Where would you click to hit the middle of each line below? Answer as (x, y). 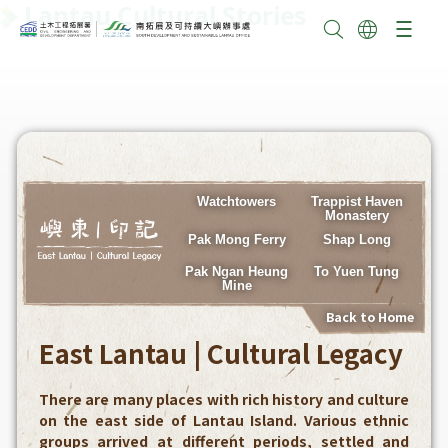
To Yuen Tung (357, 271)
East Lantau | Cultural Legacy (220, 353)
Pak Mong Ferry (236, 239)
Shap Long (356, 239)
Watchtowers (237, 201)
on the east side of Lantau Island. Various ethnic (224, 420)
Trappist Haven (356, 201)
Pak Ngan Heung (237, 271)
